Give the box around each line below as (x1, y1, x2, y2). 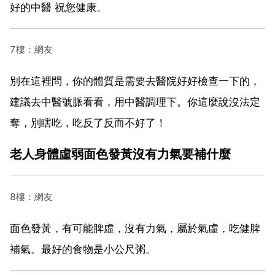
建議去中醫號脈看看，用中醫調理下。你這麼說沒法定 (10, 95, 260, 108)
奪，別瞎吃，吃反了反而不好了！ (10, 116, 166, 129)
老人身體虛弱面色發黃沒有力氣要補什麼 (10, 145, 231, 161)
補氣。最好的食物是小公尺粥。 (10, 242, 156, 255)
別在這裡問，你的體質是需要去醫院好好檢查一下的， (10, 74, 260, 87)
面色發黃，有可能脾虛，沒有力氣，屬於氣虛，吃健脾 (10, 222, 260, 234)
